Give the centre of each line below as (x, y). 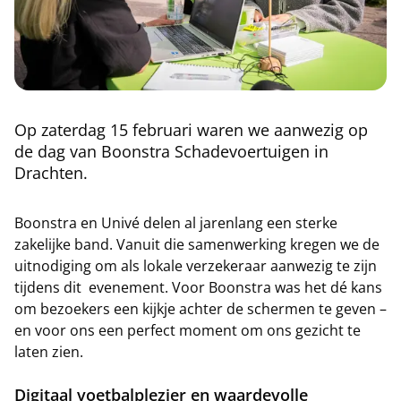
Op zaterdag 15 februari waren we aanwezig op (191, 130)
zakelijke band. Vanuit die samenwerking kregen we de (197, 245)
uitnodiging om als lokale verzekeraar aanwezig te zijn (196, 266)
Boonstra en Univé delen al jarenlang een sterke (176, 223)
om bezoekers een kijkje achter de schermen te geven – (200, 309)
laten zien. (49, 352)
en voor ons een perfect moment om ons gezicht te (188, 331)
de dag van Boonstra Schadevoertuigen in (171, 152)
